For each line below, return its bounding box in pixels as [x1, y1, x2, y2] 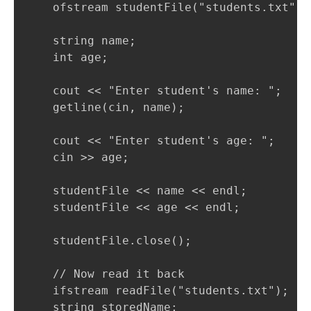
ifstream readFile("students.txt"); [25, 283, 289, 297]
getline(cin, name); [25, 100, 185, 114]
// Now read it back [25, 267, 185, 280]
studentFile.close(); [25, 233, 192, 247]
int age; [25, 50, 108, 64]
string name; [25, 33, 136, 47]
